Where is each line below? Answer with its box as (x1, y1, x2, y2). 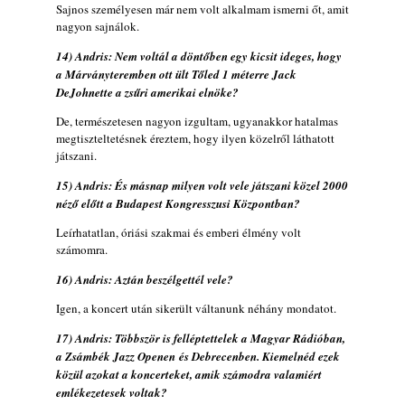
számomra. (56, 240, 108, 258)
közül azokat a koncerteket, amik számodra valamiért (56, 365, 322, 382)
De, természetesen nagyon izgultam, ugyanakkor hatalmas (56, 112, 338, 129)
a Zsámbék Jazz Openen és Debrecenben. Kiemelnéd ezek (56, 347, 340, 364)
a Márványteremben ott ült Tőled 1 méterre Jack (56, 65, 297, 82)
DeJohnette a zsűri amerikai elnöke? (56, 83, 239, 100)
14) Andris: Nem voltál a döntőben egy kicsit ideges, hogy (56, 47, 342, 64)
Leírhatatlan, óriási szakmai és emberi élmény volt (56, 223, 301, 240)
